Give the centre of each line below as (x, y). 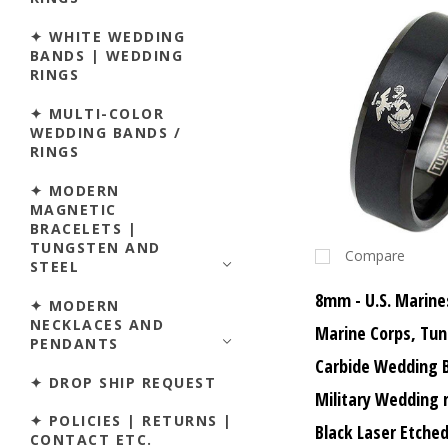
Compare (375, 256)
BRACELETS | (84, 228)
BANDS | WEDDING (107, 55)
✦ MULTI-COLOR (97, 113)
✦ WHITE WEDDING (108, 36)
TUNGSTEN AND (95, 247)
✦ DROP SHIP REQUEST (123, 382)
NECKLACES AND (97, 324)
